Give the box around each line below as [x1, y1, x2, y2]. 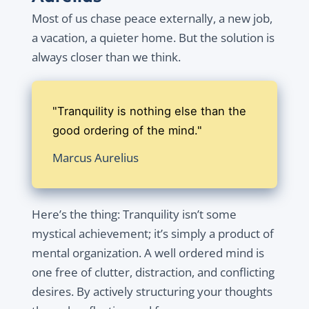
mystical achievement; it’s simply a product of [31, 226, 274, 242]
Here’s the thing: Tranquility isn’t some [31, 206, 237, 223]
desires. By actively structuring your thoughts [31, 283, 272, 300]
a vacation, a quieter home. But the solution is [31, 30, 275, 46]
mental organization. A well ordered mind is [31, 245, 264, 261]
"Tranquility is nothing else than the [52, 104, 246, 119]
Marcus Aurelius [52, 150, 139, 166]
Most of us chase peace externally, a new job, [31, 10, 272, 27]
